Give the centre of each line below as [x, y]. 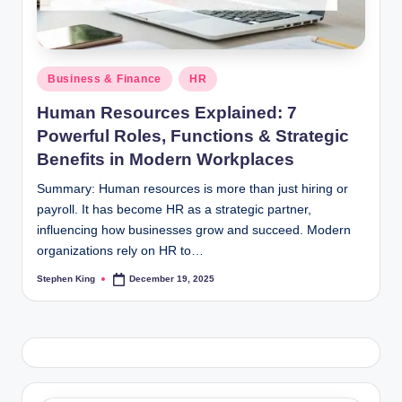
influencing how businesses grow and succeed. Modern [194, 230]
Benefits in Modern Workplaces [166, 159]
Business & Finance [105, 79]
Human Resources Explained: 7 [167, 112]
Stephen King [66, 279]
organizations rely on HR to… [120, 250]
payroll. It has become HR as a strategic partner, [174, 209]
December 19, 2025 [172, 279]
